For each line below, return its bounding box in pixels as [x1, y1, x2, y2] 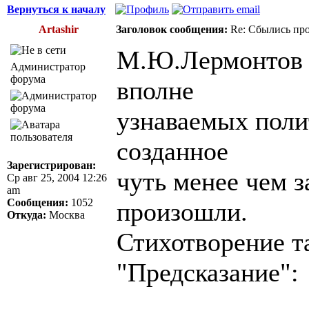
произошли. [117, 197, 248, 226]
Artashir [39, 23, 79, 35]
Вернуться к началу [7, 3, 106, 15]
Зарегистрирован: [7, 159, 96, 171]
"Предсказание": [117, 257, 299, 287]
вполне [117, 75, 194, 105]
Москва [46, 208, 85, 221]
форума [10, 72, 46, 85]
